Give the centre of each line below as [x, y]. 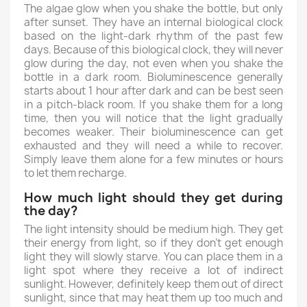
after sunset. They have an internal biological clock [153, 22]
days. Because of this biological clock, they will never [153, 50]
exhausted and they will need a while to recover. [153, 146]
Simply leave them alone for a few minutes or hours [153, 159]
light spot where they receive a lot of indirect [153, 270]
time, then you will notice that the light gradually [153, 118]
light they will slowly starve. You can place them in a [153, 257]
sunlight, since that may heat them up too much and [153, 298]
